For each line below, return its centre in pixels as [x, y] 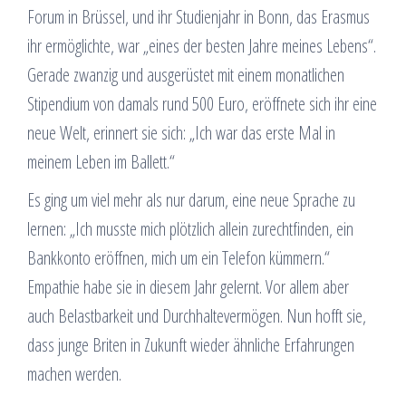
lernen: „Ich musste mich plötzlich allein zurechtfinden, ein [190, 229]
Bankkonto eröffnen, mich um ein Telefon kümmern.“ [179, 258]
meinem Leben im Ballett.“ [101, 162]
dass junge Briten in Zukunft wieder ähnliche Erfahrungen [191, 345]
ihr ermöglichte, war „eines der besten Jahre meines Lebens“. [202, 46]
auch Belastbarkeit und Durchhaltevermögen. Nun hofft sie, [197, 316]
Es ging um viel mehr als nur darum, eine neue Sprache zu [191, 200]
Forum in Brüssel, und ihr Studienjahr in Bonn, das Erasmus [198, 17]
